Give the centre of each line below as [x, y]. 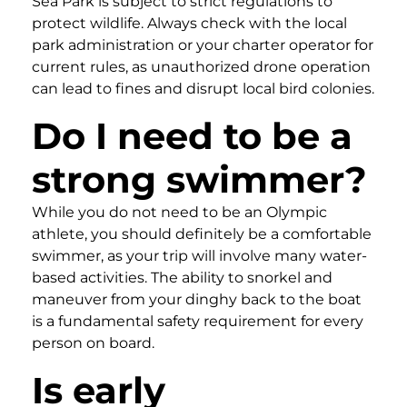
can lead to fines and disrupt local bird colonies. [203, 88]
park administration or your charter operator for [203, 45]
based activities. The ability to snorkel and [182, 277]
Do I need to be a [192, 135]
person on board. [93, 342]
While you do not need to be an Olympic [179, 212]
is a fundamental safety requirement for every [198, 321]
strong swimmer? [199, 179]
